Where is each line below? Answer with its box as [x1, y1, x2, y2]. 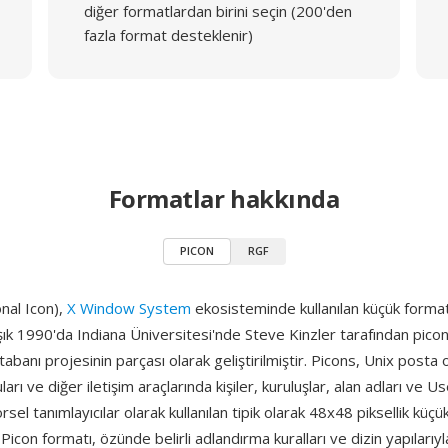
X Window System [67, 298, 191, 318]
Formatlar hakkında [108, 182, 340, 215]
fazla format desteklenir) [83, 25, 253, 45]
